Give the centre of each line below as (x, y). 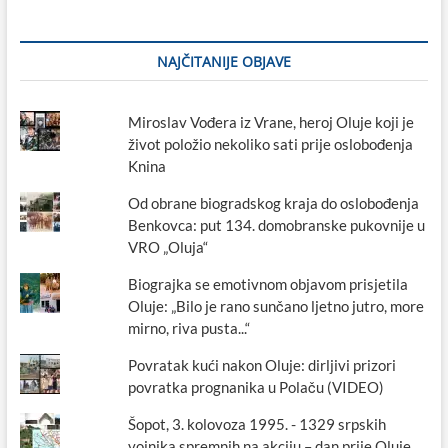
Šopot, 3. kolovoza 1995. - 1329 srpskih (257, 423)
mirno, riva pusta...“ (189, 327)
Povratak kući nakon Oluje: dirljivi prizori (262, 364)
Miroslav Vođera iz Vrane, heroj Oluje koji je (271, 121)
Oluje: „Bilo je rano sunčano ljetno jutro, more (276, 305)
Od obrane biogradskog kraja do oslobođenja (274, 202)
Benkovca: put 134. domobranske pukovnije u (277, 224)
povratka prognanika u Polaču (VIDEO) (256, 386)
